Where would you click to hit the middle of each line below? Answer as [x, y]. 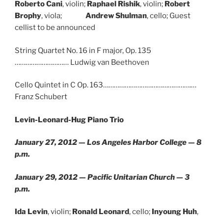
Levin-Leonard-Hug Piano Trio [69, 120]
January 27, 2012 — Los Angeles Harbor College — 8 [108, 142]
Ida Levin [31, 212]
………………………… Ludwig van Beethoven [82, 62]
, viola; [63, 16]
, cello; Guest [169, 16]
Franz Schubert [41, 97]
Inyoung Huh [174, 212]
